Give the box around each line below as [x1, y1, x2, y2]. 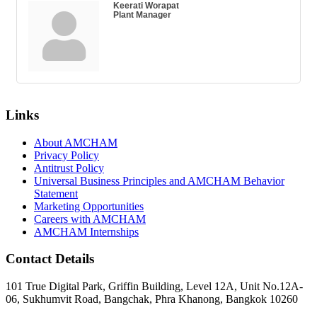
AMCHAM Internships [34, 225, 139, 238]
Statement [34, 187, 78, 200]
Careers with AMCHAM [34, 212, 146, 225]
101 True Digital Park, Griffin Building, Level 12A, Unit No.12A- [6, 280, 303, 293]
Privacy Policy [34, 149, 99, 161]
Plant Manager [113, 10, 171, 20]
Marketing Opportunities [34, 200, 144, 212]
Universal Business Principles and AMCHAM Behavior [34, 174, 284, 187]
